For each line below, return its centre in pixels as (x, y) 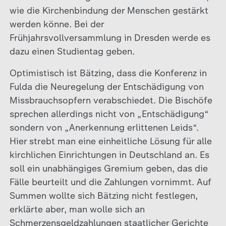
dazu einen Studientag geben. (72, 51)
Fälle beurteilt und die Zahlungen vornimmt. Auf (110, 182)
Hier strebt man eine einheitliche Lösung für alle (110, 141)
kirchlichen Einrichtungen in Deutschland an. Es (109, 155)
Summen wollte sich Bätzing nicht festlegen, (103, 195)
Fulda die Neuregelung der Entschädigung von (106, 87)
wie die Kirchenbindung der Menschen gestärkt (109, 10)
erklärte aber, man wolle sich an (77, 209)
